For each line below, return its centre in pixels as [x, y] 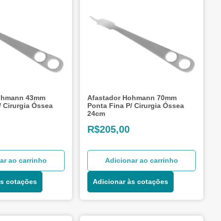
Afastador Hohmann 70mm [132, 97]
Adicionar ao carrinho [142, 160]
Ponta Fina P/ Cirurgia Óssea [136, 105]
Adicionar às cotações [131, 181]
